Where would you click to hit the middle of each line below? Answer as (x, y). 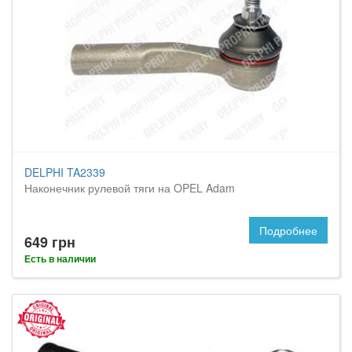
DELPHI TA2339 (65, 172)
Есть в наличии (60, 258)
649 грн (50, 242)
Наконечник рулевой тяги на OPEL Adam (130, 188)
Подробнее (288, 230)
